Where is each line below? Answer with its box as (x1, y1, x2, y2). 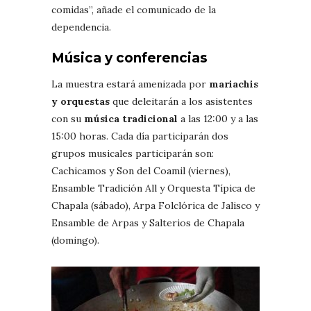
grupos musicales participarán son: (51, 146, 214, 160)
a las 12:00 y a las (178, 112, 258, 125)
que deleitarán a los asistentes (110, 94, 253, 108)
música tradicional (84, 112, 178, 125)
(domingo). (51, 233, 99, 246)
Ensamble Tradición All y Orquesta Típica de (51, 181, 255, 194)
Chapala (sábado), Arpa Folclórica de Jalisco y (51, 199, 260, 212)
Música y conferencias (51, 49, 208, 66)
